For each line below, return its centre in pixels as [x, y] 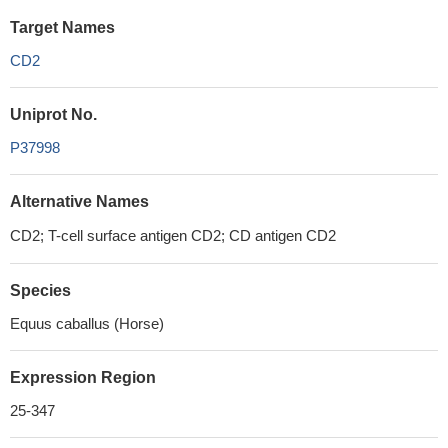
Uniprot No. [53, 114]
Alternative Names [79, 201]
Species [40, 290]
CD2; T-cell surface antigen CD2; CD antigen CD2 [173, 235]
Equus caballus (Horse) [87, 323]
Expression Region [83, 377]
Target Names [62, 27]
